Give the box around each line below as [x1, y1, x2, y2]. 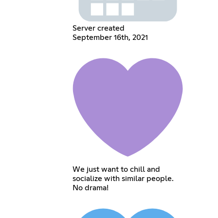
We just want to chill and [72, 165, 160, 174]
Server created [72, 24, 125, 33]
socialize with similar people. [72, 175, 174, 183]
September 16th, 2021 [72, 34, 148, 42]
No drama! [72, 184, 109, 192]
